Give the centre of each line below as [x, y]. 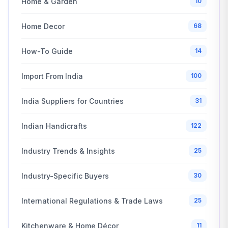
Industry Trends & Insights [68, 151]
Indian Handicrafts [54, 126]
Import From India [52, 76]
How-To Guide [47, 51]
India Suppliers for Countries [73, 101]
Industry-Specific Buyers [65, 176]
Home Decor [43, 26]
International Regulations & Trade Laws [92, 201]
